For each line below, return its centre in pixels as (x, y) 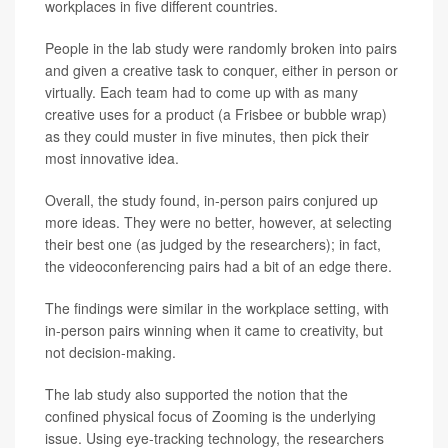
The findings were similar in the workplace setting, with (217, 307)
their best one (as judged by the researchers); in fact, (213, 243)
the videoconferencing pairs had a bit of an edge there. (218, 265)
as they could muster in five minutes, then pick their (207, 135)
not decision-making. (110, 351)
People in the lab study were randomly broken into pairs (221, 47)
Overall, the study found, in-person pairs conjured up (211, 199)
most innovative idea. (112, 157)
